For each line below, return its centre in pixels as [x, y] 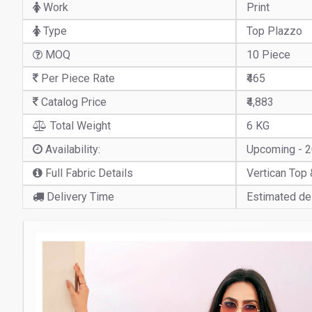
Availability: [71, 149]
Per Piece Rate [77, 78]
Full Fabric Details [88, 173]
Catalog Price [72, 102]
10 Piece [268, 55]
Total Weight [79, 126]
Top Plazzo [274, 31]
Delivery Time [79, 197]
